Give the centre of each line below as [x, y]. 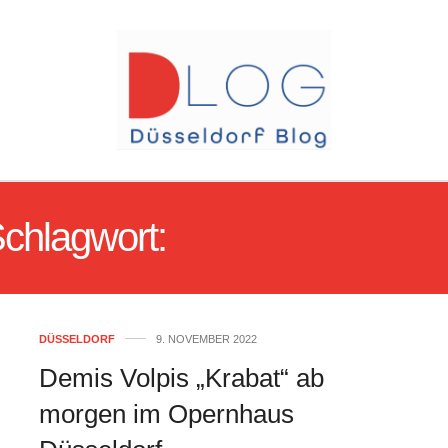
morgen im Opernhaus [166, 414]
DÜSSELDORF [77, 339]
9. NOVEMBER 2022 [206, 339]
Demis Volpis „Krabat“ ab [181, 378]
